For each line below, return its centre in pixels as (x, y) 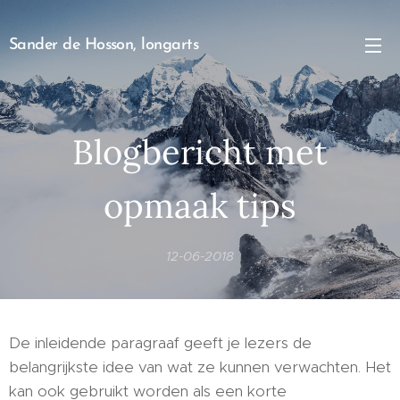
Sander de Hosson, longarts (104, 45)
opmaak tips (200, 205)
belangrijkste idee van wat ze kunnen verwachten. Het (200, 367)
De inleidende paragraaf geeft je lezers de (160, 343)
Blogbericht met (200, 152)
